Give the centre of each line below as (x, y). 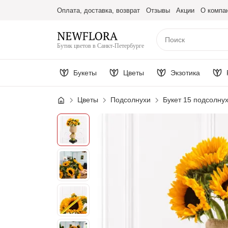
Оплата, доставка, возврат (98, 10)
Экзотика (185, 73)
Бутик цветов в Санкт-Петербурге (101, 46)
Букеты (85, 73)
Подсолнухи (131, 100)
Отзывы (158, 10)
